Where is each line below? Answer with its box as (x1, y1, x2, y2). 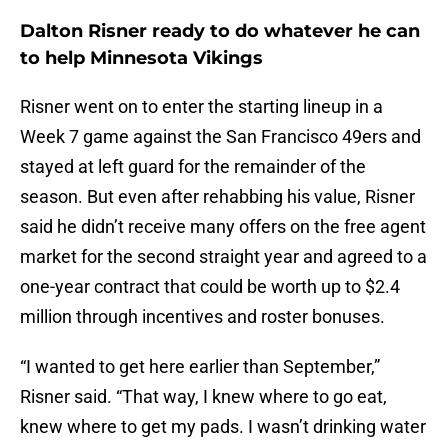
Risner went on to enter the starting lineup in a (20, 96, 383, 118)
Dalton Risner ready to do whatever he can (20, 20, 420, 43)
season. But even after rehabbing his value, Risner (20, 186, 415, 208)
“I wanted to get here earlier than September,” (20, 356, 380, 378)
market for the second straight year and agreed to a (20, 246, 427, 268)
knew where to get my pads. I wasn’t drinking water (20, 416, 426, 438)
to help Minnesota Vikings (20, 47, 263, 70)
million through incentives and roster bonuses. (20, 306, 385, 328)
